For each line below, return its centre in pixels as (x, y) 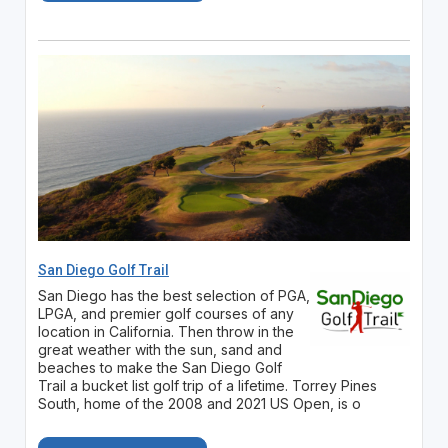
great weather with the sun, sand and (159, 350)
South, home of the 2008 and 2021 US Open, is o (199, 404)
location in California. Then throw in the (165, 332)
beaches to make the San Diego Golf (159, 368)
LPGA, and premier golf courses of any (165, 314)
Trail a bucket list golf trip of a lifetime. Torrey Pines (207, 386)
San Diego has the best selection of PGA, (173, 296)
